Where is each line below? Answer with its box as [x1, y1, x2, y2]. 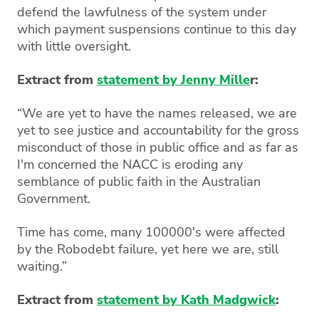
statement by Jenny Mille [97, 70, 250, 88]
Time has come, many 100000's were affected [17, 223, 286, 241]
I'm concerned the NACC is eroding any [17, 155, 243, 173]
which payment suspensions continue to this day [17, 20, 296, 38]
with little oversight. [17, 37, 131, 55]
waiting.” [17, 257, 67, 275]
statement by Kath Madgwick [97, 291, 276, 308]
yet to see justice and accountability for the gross [17, 121, 299, 139]
